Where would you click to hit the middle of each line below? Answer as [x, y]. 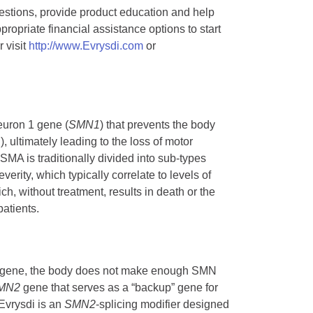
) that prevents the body [158, 125]
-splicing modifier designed [162, 305]
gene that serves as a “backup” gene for [119, 288]
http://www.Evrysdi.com [86, 46]
